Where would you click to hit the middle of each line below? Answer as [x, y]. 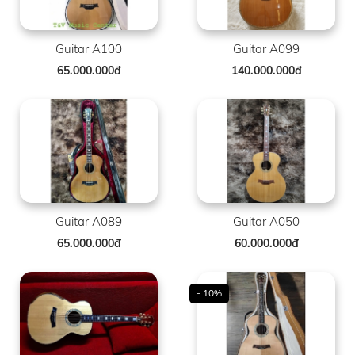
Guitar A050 [266, 221]
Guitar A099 [266, 49]
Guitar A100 [89, 49]
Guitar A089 [89, 221]
